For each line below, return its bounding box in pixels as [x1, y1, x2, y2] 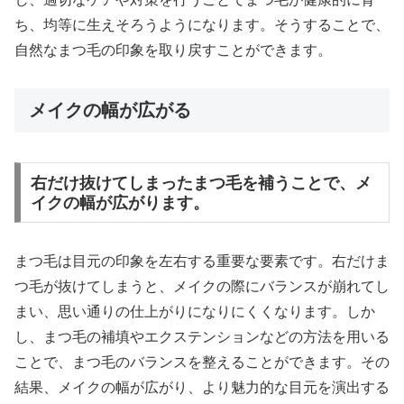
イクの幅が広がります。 [30, 193, 209, 212]
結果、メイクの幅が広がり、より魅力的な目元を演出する [14, 380, 390, 396]
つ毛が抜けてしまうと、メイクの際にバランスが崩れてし [14, 279, 390, 295]
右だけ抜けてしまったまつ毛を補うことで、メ [30, 173, 372, 192]
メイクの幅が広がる [29, 100, 191, 121]
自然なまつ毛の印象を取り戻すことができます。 [14, 41, 332, 58]
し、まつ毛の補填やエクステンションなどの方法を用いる [14, 329, 390, 345]
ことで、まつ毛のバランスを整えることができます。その [14, 354, 390, 371]
